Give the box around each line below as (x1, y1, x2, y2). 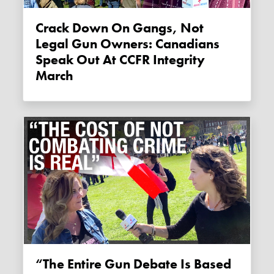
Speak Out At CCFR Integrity (35, 51, 206, 68)
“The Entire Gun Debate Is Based (35, 255, 232, 273)
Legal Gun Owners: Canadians (35, 35, 220, 53)
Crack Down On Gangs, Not (35, 20, 204, 37)
